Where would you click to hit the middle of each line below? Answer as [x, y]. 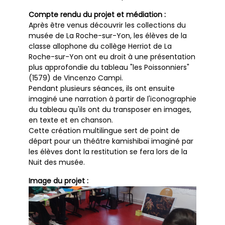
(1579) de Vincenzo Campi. [76, 78]
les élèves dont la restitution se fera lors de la [108, 152]
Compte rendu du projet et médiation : [97, 15]
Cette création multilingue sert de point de [104, 131]
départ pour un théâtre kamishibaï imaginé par [111, 141]
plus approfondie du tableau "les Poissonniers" [109, 68]
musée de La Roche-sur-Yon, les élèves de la [108, 36]
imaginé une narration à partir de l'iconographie [113, 99]
